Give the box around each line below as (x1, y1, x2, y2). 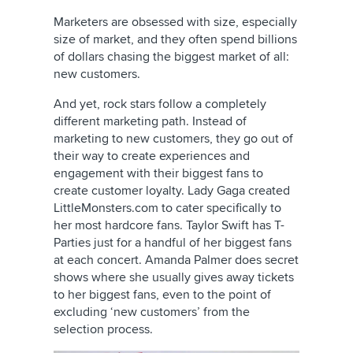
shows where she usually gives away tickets (54, 269, 294, 285)
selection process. (54, 321, 153, 337)
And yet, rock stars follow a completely (54, 96, 266, 112)
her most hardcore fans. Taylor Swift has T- (54, 217, 284, 233)
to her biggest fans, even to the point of (54, 287, 271, 303)
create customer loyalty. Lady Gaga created (54, 183, 290, 199)
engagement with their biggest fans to (54, 165, 263, 181)
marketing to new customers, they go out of (54, 131, 293, 147)
